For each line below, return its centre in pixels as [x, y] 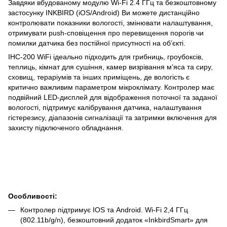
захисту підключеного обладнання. [66, 127]
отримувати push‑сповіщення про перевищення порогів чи [106, 33]
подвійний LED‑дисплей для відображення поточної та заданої [113, 97]
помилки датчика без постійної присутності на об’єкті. [97, 43]
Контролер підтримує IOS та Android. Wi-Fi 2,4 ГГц [104, 210]
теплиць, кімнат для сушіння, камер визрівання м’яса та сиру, [110, 67]
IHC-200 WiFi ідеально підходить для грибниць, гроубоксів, [106, 56]
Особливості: [33, 196]
